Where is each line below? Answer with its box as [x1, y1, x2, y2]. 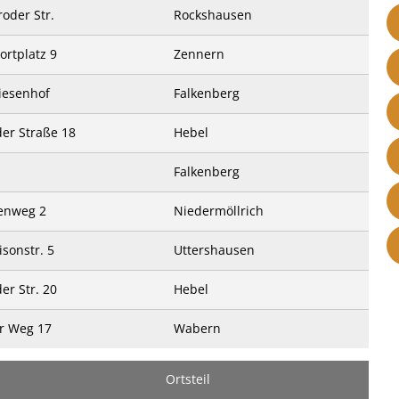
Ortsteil [166, 370, 210, 387]
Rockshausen [174, 6, 252, 23]
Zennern [174, 45, 224, 62]
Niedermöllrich [174, 202, 264, 219]
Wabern [174, 320, 221, 337]
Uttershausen [174, 241, 255, 258]
